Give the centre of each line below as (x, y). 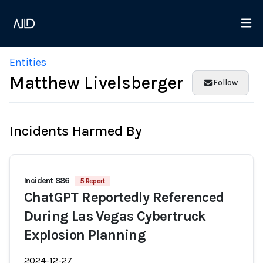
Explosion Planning (85, 235)
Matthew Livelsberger (97, 83)
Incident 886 (47, 181)
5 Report (92, 181)
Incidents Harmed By (76, 131)
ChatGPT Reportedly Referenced (124, 197)
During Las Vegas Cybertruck (115, 216)
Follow (225, 82)
